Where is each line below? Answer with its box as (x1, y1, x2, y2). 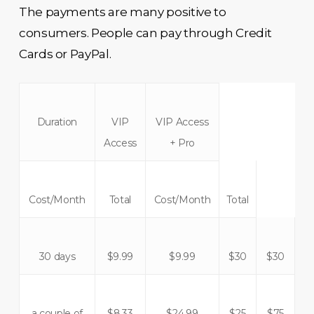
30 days (39, 250, 76, 263)
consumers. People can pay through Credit (18, 26, 272, 40)
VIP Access (156, 115, 209, 128)
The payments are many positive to (18, 5, 226, 19)
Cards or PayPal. (18, 47, 111, 61)
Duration (36, 115, 78, 128)
